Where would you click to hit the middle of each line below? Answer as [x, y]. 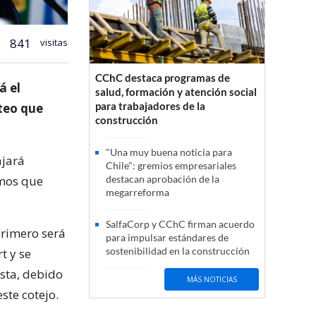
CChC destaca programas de [163, 78]
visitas [53, 42]
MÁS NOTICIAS [212, 279]
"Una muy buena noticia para [169, 152]
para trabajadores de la [150, 106]
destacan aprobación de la [163, 179]
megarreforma [138, 193]
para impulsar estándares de [167, 238]
